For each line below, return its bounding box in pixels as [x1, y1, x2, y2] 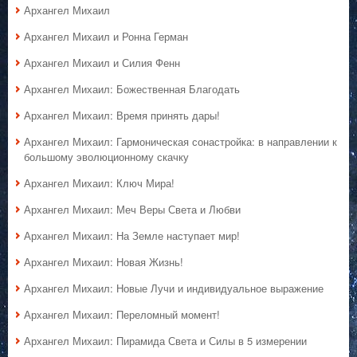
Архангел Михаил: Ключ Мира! [24, 175, 175, 191]
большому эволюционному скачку [24, 149, 189, 165]
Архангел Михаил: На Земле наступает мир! [24, 228, 240, 244]
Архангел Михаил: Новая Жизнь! [24, 254, 183, 270]
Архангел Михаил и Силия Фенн [24, 55, 180, 71]
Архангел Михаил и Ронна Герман [24, 29, 188, 45]
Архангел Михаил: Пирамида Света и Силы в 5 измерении [24, 333, 307, 349]
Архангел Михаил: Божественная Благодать [24, 81, 240, 97]
